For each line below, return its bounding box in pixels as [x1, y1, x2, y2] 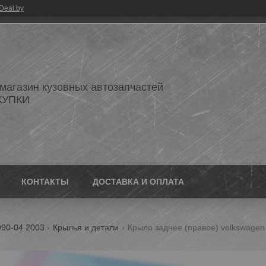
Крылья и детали [53, 223, 119, 232]
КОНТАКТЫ [21, 177, 69, 186]
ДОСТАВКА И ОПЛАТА [93, 177, 184, 186]
